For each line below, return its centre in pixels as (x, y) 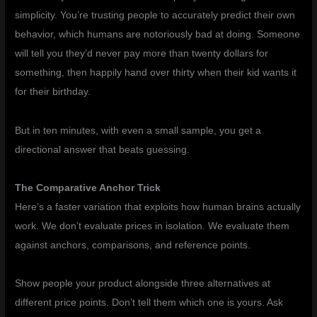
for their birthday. (53, 92)
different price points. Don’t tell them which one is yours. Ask (149, 303)
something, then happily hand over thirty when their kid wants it (156, 73)
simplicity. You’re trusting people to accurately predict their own (155, 16)
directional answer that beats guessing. (103, 149)
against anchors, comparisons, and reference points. (133, 246)
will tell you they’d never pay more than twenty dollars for (142, 54)
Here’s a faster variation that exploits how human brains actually (158, 207)
